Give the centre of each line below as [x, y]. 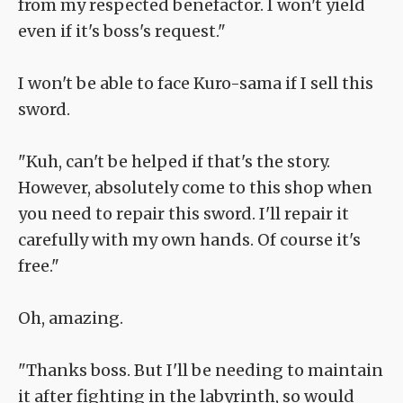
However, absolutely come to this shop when [195, 188]
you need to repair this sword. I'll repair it [184, 214]
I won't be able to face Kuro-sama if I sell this [196, 84]
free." [39, 266]
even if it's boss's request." [122, 31]
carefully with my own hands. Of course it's [189, 240]
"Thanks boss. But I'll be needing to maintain [201, 371]
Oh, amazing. [71, 318]
